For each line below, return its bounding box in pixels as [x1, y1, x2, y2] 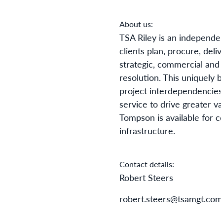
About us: [119, 18, 153, 30]
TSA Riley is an [119, 31, 179, 43]
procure [168, 44, 199, 57]
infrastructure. [119, 124, 178, 137]
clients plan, [119, 44, 168, 57]
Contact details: [119, 158, 174, 170]
